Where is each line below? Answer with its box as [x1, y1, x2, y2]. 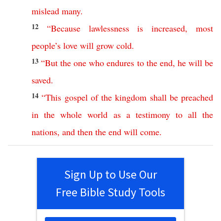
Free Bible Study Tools [56, 184, 165, 200]
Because [50, 22, 80, 34]
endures [107, 57, 135, 69]
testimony [135, 109, 170, 120]
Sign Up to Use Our [64, 167, 157, 182]
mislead [32, 5, 59, 17]
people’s [32, 39, 61, 51]
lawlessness [88, 22, 129, 34]
